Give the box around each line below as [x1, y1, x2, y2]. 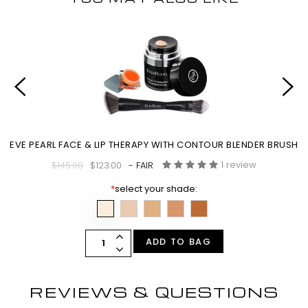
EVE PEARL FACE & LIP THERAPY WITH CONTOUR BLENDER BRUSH [10, 138, 298, 152]
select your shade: [115, 182, 198, 196]
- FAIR [129, 159, 154, 173]
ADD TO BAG [145, 235, 211, 249]
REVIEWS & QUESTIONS [29, 283, 279, 302]
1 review [221, 158, 257, 172]
